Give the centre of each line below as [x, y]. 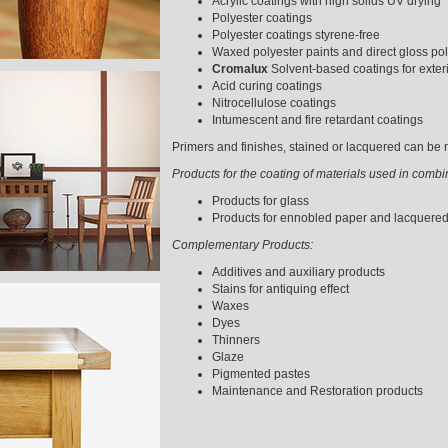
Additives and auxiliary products [298, 272]
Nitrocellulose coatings [273, 103]
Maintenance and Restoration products [317, 391]
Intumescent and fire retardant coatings [317, 120]
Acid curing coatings [266, 86]
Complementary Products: [242, 245]
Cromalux [241, 69]
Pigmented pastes [260, 374]
